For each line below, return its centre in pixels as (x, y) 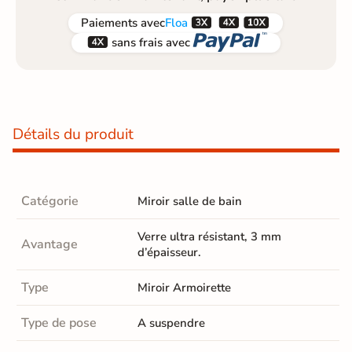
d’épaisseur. (169, 252)
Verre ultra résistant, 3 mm (209, 236)
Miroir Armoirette (184, 287)
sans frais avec (150, 43)
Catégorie (50, 201)
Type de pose (59, 323)
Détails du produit (73, 134)
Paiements (110, 23)
